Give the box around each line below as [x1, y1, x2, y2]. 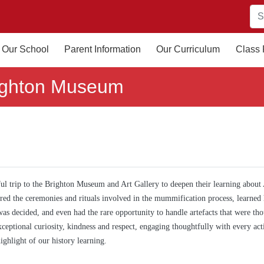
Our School [1, 44, 49, 54]
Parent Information [64, 44, 141, 54]
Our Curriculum [156, 44, 220, 54]
